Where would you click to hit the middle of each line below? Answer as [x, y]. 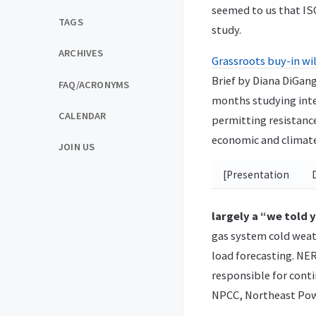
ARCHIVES [81, 53]
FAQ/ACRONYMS [94, 84]
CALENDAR [83, 115]
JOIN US [77, 146]
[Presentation [256, 175]
